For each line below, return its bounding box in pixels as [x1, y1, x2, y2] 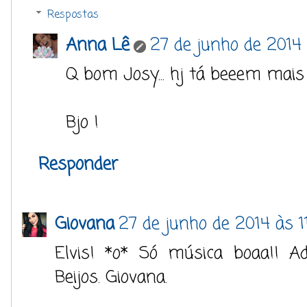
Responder [38, 151, 118, 177]
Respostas [47, 6, 99, 23]
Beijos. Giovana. [55, 264, 167, 291]
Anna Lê [66, 32, 130, 58]
